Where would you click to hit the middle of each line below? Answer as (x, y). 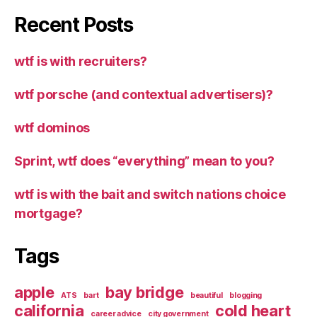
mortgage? (48, 213)
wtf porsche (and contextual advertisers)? (144, 94)
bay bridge (144, 292)
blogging (246, 295)
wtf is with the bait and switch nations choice (150, 194)
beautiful (207, 295)
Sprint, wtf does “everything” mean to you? (144, 161)
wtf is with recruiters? (81, 61)
